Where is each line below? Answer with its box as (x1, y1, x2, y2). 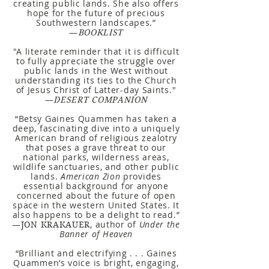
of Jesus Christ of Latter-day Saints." (16, 84, 177, 95)
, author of (90, 219, 139, 230)
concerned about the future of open (16, 190, 176, 201)
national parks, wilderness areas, (23, 151, 169, 163)
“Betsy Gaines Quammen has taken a (14, 113, 178, 124)
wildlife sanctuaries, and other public (13, 161, 180, 172)
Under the (139, 219, 180, 230)
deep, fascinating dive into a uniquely (12, 122, 180, 134)
